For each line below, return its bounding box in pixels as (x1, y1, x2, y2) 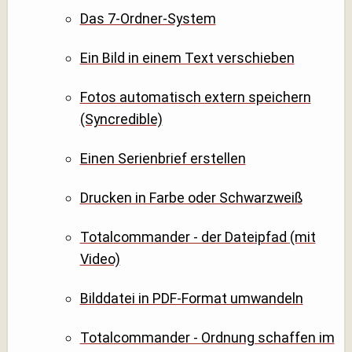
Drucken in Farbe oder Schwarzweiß (79, 189, 302, 207)
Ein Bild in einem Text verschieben (79, 49, 295, 67)
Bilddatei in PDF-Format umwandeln (79, 290, 303, 307)
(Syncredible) (79, 111, 163, 128)
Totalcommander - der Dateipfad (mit (79, 229, 316, 246)
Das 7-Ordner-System (79, 10, 216, 27)
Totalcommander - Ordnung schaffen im (79, 328, 335, 346)
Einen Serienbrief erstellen (79, 150, 246, 167)
